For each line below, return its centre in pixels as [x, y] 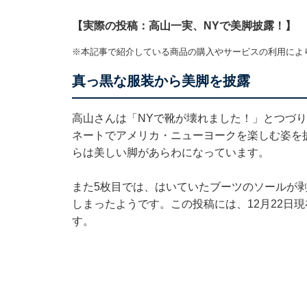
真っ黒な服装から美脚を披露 [161, 81]
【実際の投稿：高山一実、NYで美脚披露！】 [184, 26]
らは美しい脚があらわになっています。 [170, 153]
